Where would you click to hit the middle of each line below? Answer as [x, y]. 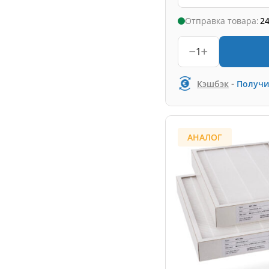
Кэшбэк [213, 83]
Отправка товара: [222, 21]
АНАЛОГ [205, 137]
